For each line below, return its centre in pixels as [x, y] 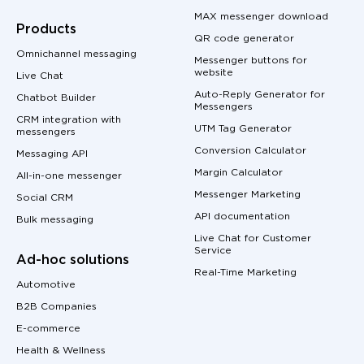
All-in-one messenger [69, 175]
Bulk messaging [55, 219]
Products [46, 29]
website [214, 72]
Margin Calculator [238, 172]
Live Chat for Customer [253, 238]
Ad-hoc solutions [73, 260]
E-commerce [48, 328]
